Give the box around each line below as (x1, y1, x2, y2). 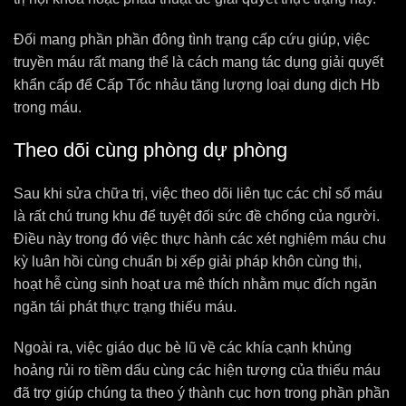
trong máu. (14, 100, 82, 115)
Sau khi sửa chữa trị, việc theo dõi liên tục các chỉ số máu (14, 186, 382, 201)
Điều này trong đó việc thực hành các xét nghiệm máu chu (14, 231, 386, 246)
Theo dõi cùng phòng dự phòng (14, 139, 287, 161)
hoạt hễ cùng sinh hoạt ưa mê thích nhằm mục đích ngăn (14, 276, 377, 292)
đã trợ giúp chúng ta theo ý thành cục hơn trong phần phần (14, 385, 390, 401)
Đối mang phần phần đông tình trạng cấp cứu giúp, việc (14, 32, 370, 47)
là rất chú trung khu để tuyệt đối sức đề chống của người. (14, 208, 380, 224)
